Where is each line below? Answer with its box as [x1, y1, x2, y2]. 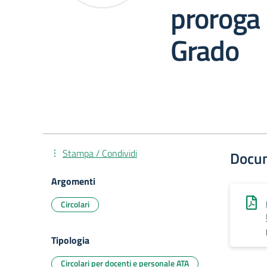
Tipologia [51, 233, 89, 247]
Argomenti [51, 174, 95, 188]
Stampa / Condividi [63, 146, 137, 160]
